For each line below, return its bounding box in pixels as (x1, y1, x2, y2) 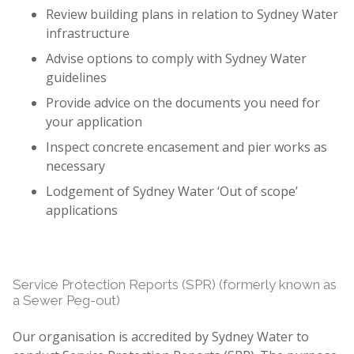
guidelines (45, 68, 107, 86)
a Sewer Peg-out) (13, 292, 120, 308)
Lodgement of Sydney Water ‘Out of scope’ (45, 182, 298, 200)
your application (45, 112, 142, 130)
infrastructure (45, 24, 130, 42)
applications (45, 201, 118, 219)
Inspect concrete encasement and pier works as (45, 137, 327, 156)
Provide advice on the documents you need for (45, 93, 320, 111)
